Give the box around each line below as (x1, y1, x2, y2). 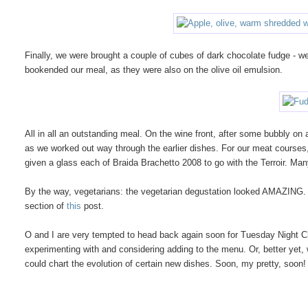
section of (25, 200, 67, 211)
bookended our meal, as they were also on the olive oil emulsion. (25, 64, 283, 75)
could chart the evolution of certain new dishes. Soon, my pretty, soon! (25, 258, 307, 269)
